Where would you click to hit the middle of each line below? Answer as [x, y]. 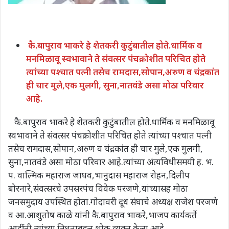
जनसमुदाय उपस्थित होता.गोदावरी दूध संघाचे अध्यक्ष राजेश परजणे [114, 201]
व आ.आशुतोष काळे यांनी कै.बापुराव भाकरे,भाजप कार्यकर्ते [102, 215]
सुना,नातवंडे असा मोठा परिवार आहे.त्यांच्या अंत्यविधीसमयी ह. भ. [111, 162]
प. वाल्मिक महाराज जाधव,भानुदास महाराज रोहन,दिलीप [99, 175]
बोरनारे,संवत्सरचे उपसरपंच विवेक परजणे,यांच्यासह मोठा [98, 188]
